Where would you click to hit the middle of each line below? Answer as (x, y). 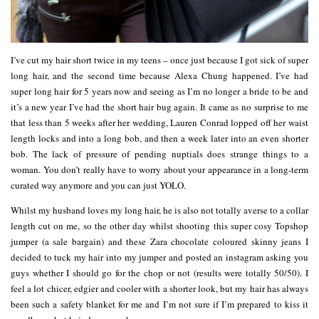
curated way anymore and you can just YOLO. (98, 185)
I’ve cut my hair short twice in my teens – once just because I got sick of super (159, 60)
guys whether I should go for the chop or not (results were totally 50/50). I (159, 273)
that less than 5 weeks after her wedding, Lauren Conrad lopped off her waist (159, 123)
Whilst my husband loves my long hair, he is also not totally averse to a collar (159, 210)
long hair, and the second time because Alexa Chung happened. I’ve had (159, 76)
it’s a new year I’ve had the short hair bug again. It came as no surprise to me (159, 107)
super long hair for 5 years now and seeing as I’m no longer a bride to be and (159, 91)
